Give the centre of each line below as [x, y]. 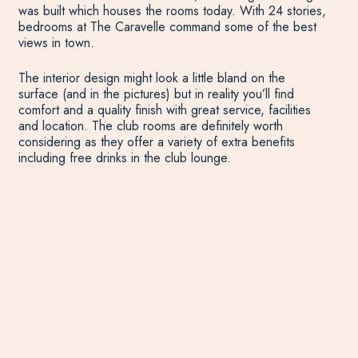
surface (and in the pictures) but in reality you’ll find [156, 94]
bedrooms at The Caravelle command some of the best [167, 27]
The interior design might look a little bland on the [151, 78]
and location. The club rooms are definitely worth [150, 126]
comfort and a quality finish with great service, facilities [164, 110]
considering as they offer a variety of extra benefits [156, 142]
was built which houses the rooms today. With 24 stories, [172, 11]
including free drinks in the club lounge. [124, 158]
